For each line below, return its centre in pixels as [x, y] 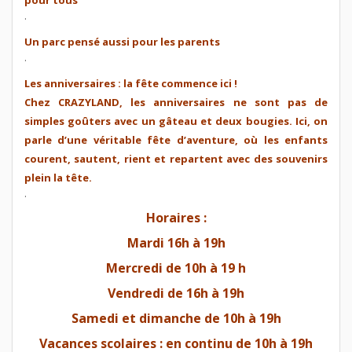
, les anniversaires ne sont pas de [224, 102]
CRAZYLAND [89, 102]
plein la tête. [58, 177]
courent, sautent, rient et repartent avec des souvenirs [176, 158]
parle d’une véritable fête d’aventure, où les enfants [176, 139]
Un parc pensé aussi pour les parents [122, 41]
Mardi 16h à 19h [176, 242]
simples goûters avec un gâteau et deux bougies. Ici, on [176, 121]
